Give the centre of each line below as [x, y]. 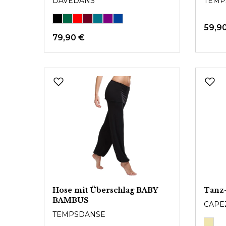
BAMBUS [71, 200]
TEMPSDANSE [79, 214]
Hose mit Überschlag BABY [105, 190]
